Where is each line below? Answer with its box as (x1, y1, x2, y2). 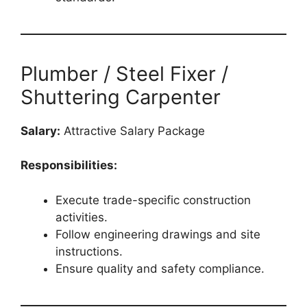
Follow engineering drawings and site (56, 227, 260, 241)
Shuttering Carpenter (21, 84, 221, 109)
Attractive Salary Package (60, 123, 205, 138)
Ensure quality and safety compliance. (56, 261, 265, 275)
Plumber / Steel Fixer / (21, 61, 228, 86)
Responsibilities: (21, 158, 117, 173)
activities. (56, 210, 108, 224)
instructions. (56, 244, 123, 258)
